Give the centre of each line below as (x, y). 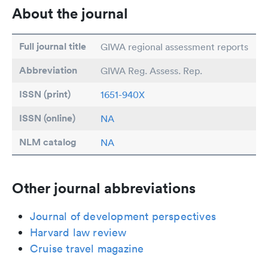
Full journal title (53, 47)
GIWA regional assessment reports (174, 47)
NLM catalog (48, 142)
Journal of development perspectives (123, 217)
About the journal (70, 13)
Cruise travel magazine (87, 249)
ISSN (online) (47, 118)
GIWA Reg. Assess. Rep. (151, 71)
